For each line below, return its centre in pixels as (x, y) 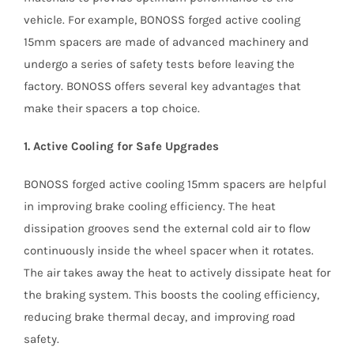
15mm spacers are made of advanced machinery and (166, 42)
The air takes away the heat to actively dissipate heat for (177, 273)
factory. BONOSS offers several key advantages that (162, 87)
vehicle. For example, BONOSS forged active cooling (162, 20)
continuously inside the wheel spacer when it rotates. (168, 251)
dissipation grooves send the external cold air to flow (167, 229)
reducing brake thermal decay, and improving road (159, 317)
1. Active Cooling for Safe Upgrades (121, 147)
